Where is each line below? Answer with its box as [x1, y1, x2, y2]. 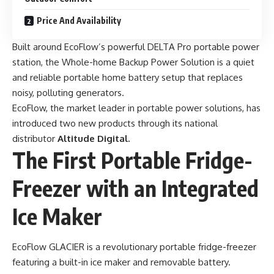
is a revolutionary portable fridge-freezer [84, 240, 256, 253]
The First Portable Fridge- [12, 146, 253, 174]
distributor [12, 133, 57, 145]
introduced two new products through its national [12, 117, 218, 130]
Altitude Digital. [57, 133, 130, 145]
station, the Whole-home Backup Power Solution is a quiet [12, 56, 254, 68]
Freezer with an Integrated [12, 174, 259, 202]
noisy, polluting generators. [12, 87, 124, 99]
